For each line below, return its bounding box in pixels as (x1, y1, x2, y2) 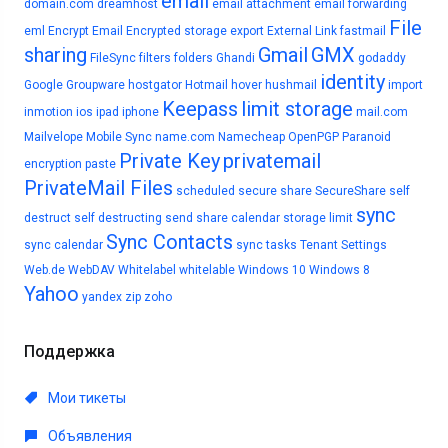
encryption (24, 157, 82, 171)
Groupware (66, 78, 125, 92)
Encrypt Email (48, 24, 123, 38)
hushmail (265, 78, 317, 92)
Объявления (45, 428, 132, 444)
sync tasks (236, 238, 297, 252)
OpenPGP (288, 130, 339, 144)
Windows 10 (238, 263, 306, 277)
